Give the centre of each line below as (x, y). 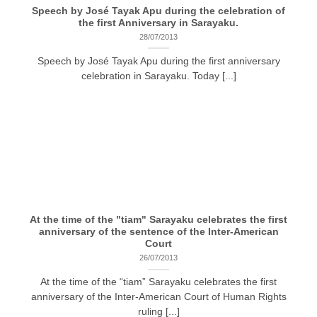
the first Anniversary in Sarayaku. (158, 23)
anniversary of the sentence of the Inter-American (158, 232)
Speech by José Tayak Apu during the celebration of (158, 11)
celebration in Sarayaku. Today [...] (158, 76)
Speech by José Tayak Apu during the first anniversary (158, 62)
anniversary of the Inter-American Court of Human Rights (158, 297)
